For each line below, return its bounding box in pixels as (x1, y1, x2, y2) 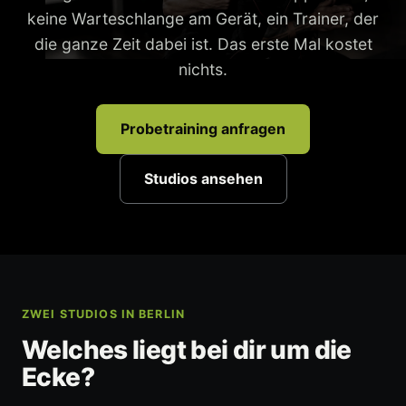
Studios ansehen (143, 169, 263, 188)
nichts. (179, 60, 227, 80)
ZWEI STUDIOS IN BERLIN (22, 307, 186, 322)
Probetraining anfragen (121, 120, 285, 139)
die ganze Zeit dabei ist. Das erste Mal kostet (34, 34, 372, 54)
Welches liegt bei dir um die (22, 334, 352, 366)
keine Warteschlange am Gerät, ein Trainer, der (27, 9, 379, 29)
